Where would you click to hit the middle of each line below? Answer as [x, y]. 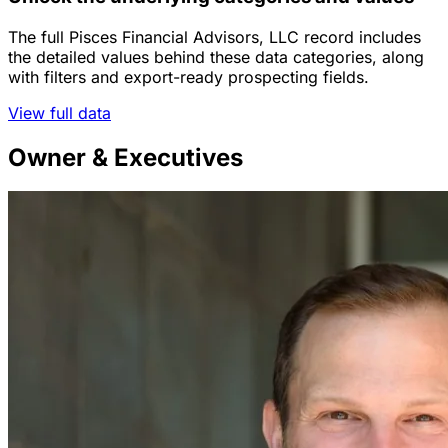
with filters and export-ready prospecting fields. [188, 76]
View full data [59, 112]
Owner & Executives [125, 157]
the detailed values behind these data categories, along [216, 56]
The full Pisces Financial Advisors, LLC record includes [214, 36]
